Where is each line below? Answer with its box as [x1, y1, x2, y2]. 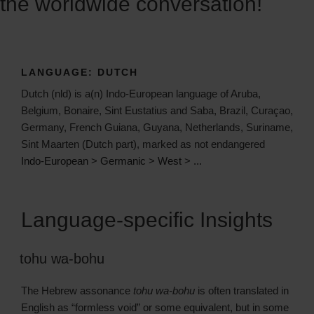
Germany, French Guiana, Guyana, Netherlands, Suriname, [21, 121, 293, 134]
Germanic [100, 155, 146, 168]
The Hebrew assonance [21, 284, 133, 296]
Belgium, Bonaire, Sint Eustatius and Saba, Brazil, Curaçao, [21, 104, 293, 117]
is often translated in [195, 284, 289, 296]
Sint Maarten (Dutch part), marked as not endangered [21, 138, 265, 151]
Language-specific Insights [21, 207, 273, 231]
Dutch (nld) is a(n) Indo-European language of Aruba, [21, 88, 261, 100]
